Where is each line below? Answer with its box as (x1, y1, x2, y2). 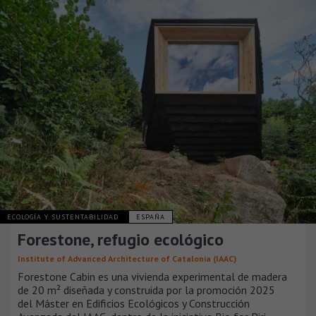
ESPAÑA (136, 212, 165, 221)
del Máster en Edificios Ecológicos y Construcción (18, 296, 250, 310)
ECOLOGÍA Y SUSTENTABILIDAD (7, 212, 121, 221)
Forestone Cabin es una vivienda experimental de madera (18, 269, 287, 284)
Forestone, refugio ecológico (18, 228, 224, 250)
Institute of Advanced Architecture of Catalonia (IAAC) (18, 253, 236, 264)
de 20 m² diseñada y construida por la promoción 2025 (18, 282, 275, 297)
